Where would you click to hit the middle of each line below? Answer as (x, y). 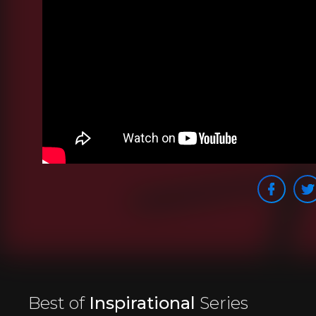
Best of (56, 303)
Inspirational (142, 303)
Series (224, 303)
